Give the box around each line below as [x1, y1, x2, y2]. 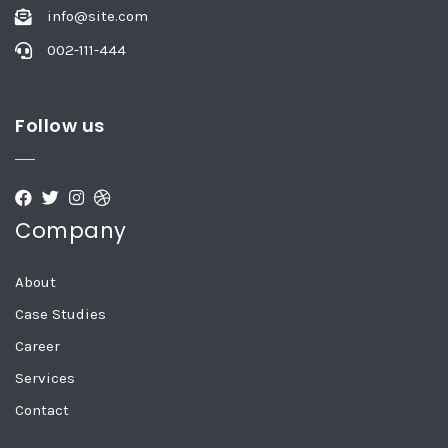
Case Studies [15, 305, 106, 324]
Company [15, 216, 127, 246]
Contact [15, 401, 69, 420]
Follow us [15, 113, 105, 139]
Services [15, 369, 75, 388]
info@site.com [47, 7, 148, 26]
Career [15, 337, 60, 356]
